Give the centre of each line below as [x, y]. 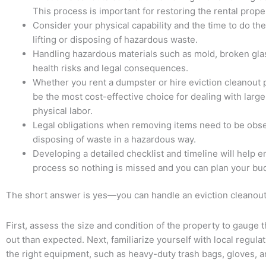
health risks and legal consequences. [110, 68]
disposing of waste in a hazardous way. [114, 139]
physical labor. [63, 110]
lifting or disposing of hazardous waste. [115, 39]
